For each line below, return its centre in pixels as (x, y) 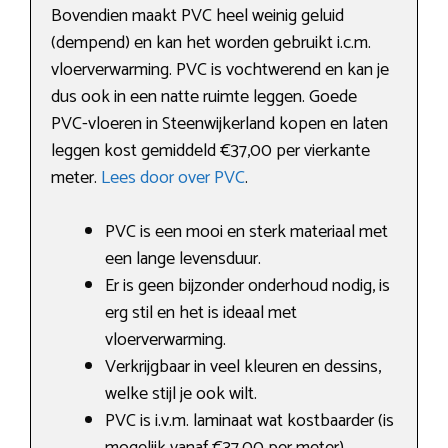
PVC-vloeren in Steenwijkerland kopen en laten (219, 124)
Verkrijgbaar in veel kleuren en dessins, (243, 367)
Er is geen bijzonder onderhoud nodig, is (247, 286)
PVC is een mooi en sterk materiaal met (246, 232)
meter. (76, 178)
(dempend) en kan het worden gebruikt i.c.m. (211, 43)
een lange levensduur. (183, 259)
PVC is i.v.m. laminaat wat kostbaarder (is (249, 421)
